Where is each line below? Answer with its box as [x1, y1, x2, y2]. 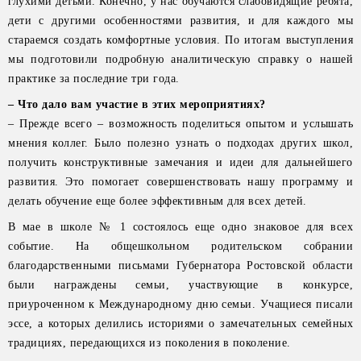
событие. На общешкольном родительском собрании [8, 240, 353, 252]
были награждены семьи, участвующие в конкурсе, [8, 279, 353, 291]
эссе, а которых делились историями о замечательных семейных [8, 317, 353, 330]
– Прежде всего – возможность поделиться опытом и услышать [8, 118, 353, 130]
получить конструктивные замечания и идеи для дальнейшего [8, 156, 353, 168]
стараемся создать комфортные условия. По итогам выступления [8, 34, 353, 46]
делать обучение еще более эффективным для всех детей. [8, 195, 307, 207]
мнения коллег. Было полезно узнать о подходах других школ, [8, 137, 353, 149]
